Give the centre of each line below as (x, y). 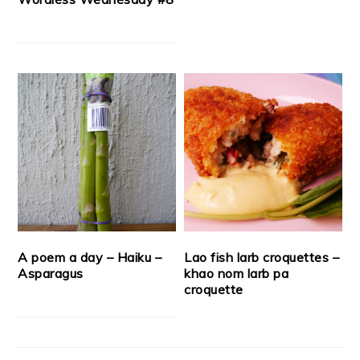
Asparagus (51, 273)
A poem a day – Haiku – (90, 257)
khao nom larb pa (237, 273)
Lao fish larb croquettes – (262, 257)
